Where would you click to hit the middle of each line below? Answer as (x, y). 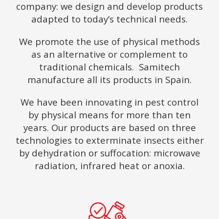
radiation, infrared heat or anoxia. (109, 166)
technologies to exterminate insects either (109, 140)
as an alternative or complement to (109, 54)
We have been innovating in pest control (109, 102)
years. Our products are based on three (109, 128)
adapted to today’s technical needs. (109, 19)
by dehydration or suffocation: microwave (109, 153)
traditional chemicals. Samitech (109, 67)
